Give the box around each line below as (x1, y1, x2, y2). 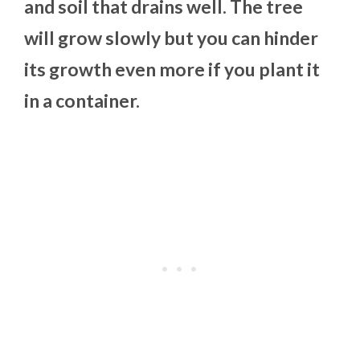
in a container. (24, 88, 140, 112)
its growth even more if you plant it (24, 57, 320, 80)
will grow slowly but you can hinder (24, 26, 318, 49)
